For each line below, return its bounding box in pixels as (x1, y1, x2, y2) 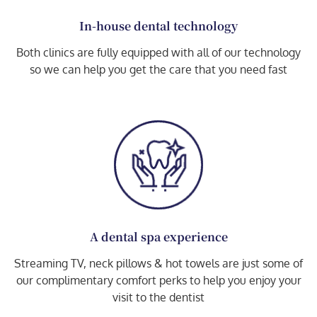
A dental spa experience (89, 228, 228, 245)
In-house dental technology (79, 18, 238, 35)
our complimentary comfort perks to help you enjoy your (16, 272, 301, 287)
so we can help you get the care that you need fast (30, 62, 287, 77)
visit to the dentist (113, 289, 204, 304)
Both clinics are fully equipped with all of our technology (16, 45, 301, 60)
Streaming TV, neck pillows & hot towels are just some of (14, 255, 303, 270)
